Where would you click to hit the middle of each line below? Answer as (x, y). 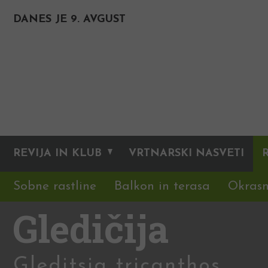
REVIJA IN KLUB (57, 154)
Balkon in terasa (162, 187)
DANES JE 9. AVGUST (69, 19)
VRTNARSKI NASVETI (186, 154)
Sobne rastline (55, 187)
